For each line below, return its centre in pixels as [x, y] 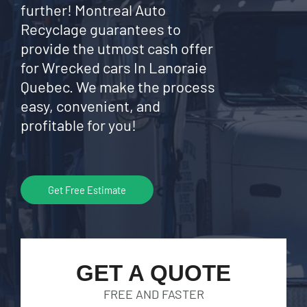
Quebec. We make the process [118, 86]
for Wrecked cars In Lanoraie [114, 67]
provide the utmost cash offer [117, 48]
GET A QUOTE [153, 273]
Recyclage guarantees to [101, 29]
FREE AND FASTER [153, 294]
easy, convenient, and [90, 106]
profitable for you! [78, 125]
